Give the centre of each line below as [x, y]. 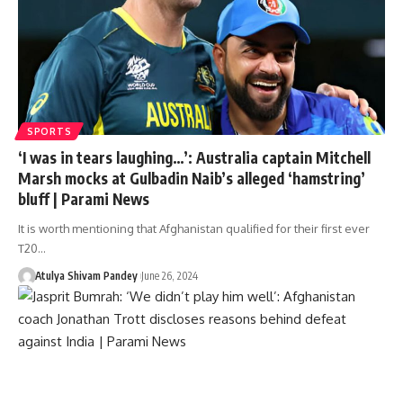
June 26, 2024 [169, 275]
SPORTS [49, 131]
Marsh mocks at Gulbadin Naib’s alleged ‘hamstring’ [192, 178]
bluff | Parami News [84, 198]
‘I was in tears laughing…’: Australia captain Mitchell [194, 157]
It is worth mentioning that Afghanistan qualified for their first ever [194, 228]
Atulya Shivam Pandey [86, 275]
